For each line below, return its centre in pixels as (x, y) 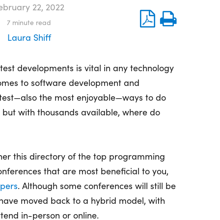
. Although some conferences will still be (97, 186)
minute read (32, 22)
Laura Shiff (29, 37)
